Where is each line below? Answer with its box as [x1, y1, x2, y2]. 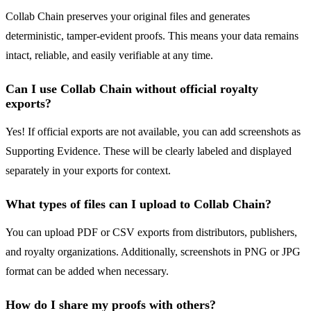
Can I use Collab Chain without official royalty [6, 82, 258, 96]
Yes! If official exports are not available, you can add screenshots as [6, 126, 301, 138]
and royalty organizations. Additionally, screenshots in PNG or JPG [6, 246, 301, 258]
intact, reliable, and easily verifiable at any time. [6, 49, 213, 62]
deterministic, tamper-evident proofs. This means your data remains [6, 30, 299, 42]
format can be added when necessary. [6, 265, 169, 278]
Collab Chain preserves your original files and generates [6, 10, 250, 23]
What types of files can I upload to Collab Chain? [6, 197, 271, 212]
